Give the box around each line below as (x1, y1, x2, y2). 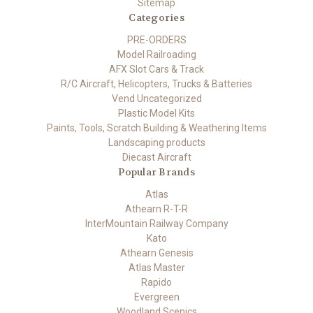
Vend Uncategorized (111, 93, 202, 105)
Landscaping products (108, 137, 205, 149)
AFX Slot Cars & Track (109, 64, 204, 75)
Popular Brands (118, 166, 195, 179)
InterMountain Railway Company (85, 218, 228, 230)
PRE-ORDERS (126, 34, 187, 46)
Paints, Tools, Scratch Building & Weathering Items (46, 122, 267, 134)
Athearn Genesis (119, 247, 194, 259)
